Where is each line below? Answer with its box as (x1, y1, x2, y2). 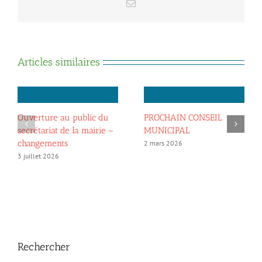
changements (18, 138, 68, 149)
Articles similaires (18, 55, 100, 68)
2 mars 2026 (144, 139, 182, 148)
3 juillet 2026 (18, 151, 59, 161)
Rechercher (18, 240, 70, 253)
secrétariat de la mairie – (18, 125, 113, 136)
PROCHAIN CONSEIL (144, 112, 222, 123)
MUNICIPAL (144, 125, 190, 136)
